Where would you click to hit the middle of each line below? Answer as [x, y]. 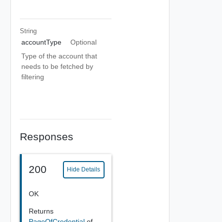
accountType [41, 42]
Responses [46, 136]
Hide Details [84, 169]
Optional [83, 42]
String [28, 31]
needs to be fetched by [57, 66]
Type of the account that [59, 56]
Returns [41, 211]
